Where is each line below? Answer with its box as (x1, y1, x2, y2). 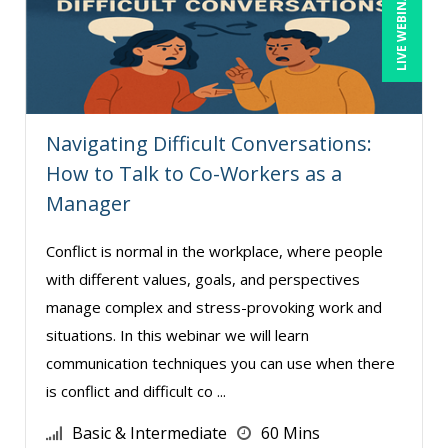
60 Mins (261, 421, 320, 444)
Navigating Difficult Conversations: (46, 129, 372, 157)
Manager (46, 189, 131, 217)
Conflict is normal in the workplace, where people (46, 240, 383, 261)
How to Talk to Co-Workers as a (46, 159, 342, 187)
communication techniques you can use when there (46, 352, 395, 373)
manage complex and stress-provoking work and (46, 296, 382, 317)
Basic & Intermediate (72, 421, 227, 444)
